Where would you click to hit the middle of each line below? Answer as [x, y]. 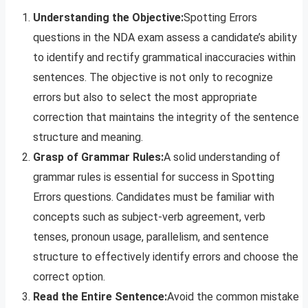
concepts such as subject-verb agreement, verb [149, 217]
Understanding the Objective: [108, 18]
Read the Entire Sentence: [100, 297]
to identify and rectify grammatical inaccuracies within [164, 58]
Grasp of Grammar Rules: [98, 157]
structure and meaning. [88, 137]
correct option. [69, 277]
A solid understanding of [222, 157]
